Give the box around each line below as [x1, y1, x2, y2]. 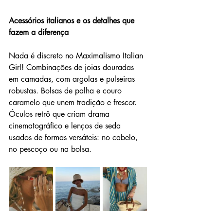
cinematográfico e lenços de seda [9, 121, 123, 131]
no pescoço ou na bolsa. [9, 144, 91, 155]
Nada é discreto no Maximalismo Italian [9, 51, 145, 61]
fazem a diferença [9, 27, 69, 38]
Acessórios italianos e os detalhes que [9, 16, 137, 26]
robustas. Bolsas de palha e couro [9, 86, 124, 96]
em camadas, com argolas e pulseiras [9, 74, 137, 85]
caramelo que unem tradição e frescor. [9, 97, 139, 108]
